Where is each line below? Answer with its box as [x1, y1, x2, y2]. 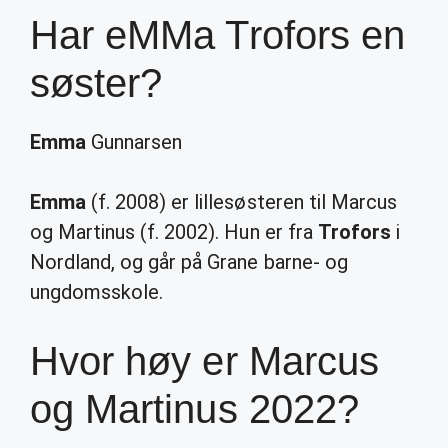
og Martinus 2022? [30, 387, 359, 431]
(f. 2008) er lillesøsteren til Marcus [86, 190, 397, 214]
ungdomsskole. [30, 280, 164, 304]
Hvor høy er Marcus [30, 339, 379, 383]
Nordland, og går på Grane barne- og [30, 250, 348, 274]
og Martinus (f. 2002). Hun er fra [30, 220, 318, 244]
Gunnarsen [86, 130, 183, 154]
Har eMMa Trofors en [30, 13, 405, 57]
